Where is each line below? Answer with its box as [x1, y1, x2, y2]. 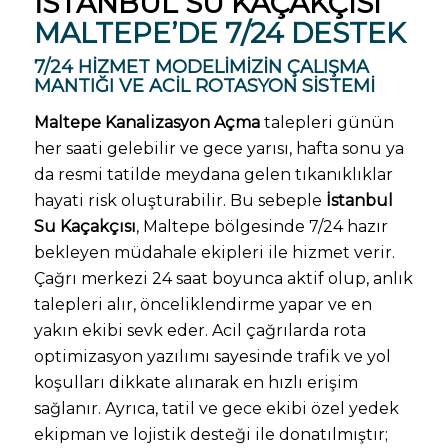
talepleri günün [259, 113, 394, 133]
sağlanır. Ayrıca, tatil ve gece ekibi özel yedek [33, 399, 399, 419]
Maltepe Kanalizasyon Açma [33, 113, 260, 133]
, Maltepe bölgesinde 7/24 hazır [135, 217, 388, 237]
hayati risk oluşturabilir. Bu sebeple [33, 191, 326, 211]
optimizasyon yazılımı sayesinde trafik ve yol [33, 347, 391, 367]
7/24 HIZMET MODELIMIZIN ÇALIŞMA [33, 56, 369, 79]
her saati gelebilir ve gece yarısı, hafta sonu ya [33, 139, 404, 159]
